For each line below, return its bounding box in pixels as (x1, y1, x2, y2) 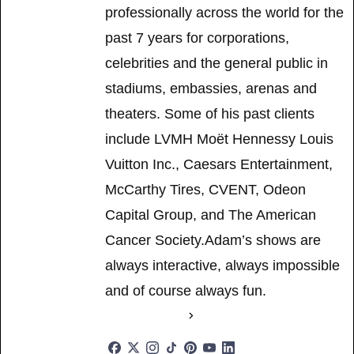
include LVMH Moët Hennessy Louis (105, 130, 333, 147)
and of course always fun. (105, 282, 266, 299)
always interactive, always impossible (105, 257, 340, 273)
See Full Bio (105, 307, 182, 324)
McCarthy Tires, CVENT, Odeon (105, 181, 306, 198)
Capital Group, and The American (105, 206, 316, 223)
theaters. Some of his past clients (105, 105, 314, 122)
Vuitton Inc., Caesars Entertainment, (105, 156, 333, 172)
